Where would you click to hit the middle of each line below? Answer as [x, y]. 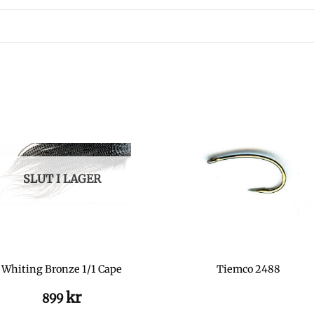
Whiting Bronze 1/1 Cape [62, 269]
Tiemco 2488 [249, 269]
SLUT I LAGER [62, 179]
